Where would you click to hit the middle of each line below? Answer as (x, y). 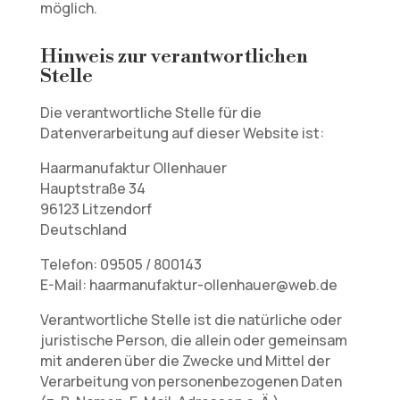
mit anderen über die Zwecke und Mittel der (185, 361)
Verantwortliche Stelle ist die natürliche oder (191, 320)
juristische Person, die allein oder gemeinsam (193, 340)
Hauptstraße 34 (92, 188)
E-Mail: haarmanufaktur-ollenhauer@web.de (188, 285)
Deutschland (83, 229)
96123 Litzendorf (96, 209)
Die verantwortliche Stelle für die (150, 112)
